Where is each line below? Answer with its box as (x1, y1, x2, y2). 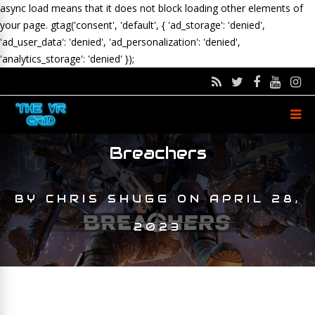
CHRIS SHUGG (45, 192, 170, 205)
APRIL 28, (209, 192, 301, 205)
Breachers (108, 142, 207, 164)
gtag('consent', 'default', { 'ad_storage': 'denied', (51, 18, 265, 32)
